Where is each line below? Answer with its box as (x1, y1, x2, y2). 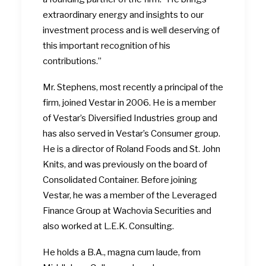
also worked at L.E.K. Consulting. (43, 221, 174, 232)
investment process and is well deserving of (43, 25, 220, 36)
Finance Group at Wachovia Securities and (43, 205, 211, 216)
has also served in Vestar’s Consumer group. (43, 128, 220, 139)
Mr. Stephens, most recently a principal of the (43, 82, 223, 93)
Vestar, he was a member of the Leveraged (43, 190, 217, 201)
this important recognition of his (43, 40, 170, 51)
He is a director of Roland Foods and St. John (43, 144, 220, 154)
